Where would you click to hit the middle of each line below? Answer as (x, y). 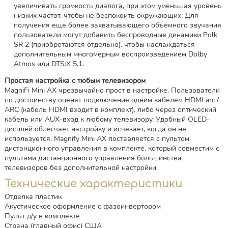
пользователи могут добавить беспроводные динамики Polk (115, 35)
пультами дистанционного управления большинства (93, 158)
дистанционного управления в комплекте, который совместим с (112, 149)
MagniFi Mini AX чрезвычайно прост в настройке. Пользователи (112, 91)
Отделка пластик (33, 196)
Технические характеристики (93, 184)
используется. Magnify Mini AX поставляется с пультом (97, 139)
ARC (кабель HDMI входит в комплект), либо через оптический (110, 110)
